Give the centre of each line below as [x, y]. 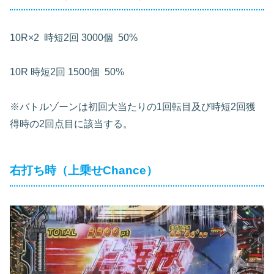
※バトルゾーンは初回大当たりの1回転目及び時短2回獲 [133, 107]
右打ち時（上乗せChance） [84, 171]
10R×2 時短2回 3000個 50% [74, 37]
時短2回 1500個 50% [77, 72]
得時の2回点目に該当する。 [71, 124]
